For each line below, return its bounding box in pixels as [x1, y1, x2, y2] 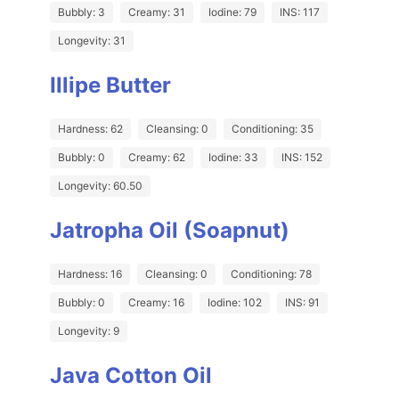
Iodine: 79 [208, 5, 256, 20]
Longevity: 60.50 [58, 179, 142, 193]
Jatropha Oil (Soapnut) [50, 217, 289, 244]
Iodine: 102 [208, 296, 262, 310]
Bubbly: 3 [58, 5, 105, 20]
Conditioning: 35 [232, 122, 313, 136]
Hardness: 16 [58, 267, 122, 281]
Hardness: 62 [58, 122, 123, 136]
